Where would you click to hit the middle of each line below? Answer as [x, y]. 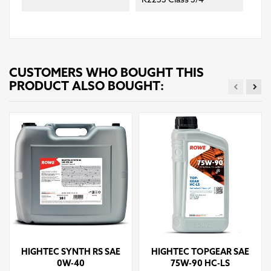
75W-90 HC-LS [200, 264]
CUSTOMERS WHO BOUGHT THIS [106, 73]
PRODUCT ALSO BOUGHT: [87, 87]
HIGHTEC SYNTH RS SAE [71, 253]
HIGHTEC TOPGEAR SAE [200, 253]
